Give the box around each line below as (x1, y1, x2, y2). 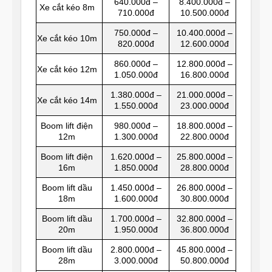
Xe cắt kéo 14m (36, 95, 97, 105)
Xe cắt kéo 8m (39, 2, 95, 12)
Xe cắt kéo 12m (36, 64, 97, 74)
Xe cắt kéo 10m (36, 33, 97, 43)
